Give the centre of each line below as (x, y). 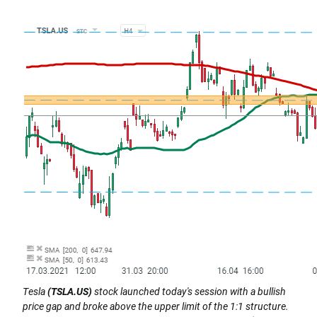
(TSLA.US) (70, 292)
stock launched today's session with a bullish (189, 292)
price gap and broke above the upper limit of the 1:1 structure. (156, 306)
